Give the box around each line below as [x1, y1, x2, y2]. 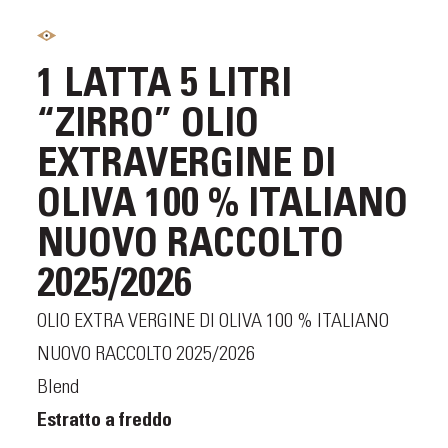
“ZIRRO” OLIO [36, 106, 259, 147]
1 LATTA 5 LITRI [36, 66, 292, 107]
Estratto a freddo [36, 411, 172, 432]
